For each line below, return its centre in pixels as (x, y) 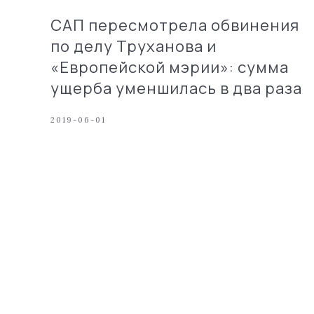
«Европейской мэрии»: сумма (170, 67)
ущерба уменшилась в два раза (176, 88)
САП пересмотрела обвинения (175, 25)
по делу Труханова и (134, 46)
